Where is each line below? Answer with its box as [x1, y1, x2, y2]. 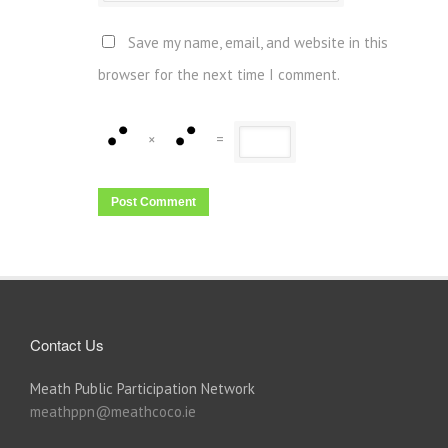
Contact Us [30, 334, 104, 356]
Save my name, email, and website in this [128, 33, 388, 53]
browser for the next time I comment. [98, 65, 340, 85]
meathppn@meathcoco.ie [30, 402, 196, 422]
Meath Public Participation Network [30, 379, 255, 399]
